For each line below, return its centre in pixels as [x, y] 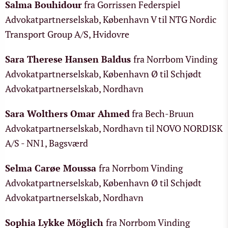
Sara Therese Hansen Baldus [68, 59]
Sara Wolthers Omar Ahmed [67, 113]
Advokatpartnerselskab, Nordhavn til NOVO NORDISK [114, 128]
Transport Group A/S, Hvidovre [67, 34]
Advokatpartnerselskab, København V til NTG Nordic [111, 19]
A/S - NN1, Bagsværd [47, 143]
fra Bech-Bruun [162, 113]
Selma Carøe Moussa [51, 168]
